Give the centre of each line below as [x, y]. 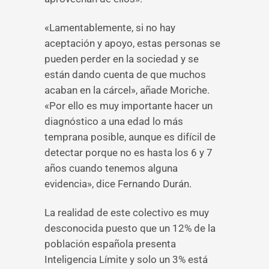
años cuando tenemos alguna [111, 168]
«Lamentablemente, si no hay [110, 28]
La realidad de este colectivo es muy [127, 213]
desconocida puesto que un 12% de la [130, 228]
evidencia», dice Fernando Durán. [118, 184]
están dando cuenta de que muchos [125, 74]
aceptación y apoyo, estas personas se [132, 43]
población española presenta [110, 244]
